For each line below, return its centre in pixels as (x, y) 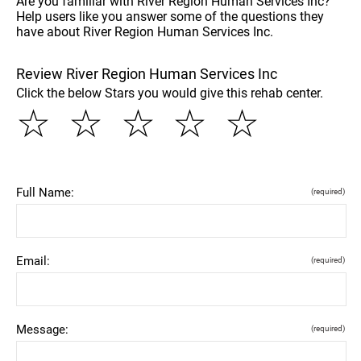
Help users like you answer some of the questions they (170, 16)
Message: (42, 329)
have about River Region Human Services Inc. (145, 31)
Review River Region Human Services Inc (147, 73)
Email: (33, 261)
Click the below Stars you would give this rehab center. (170, 93)
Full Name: (45, 192)
